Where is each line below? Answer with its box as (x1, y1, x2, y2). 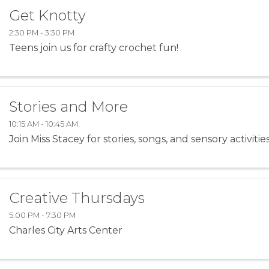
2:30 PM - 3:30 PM (9, 28, 75, 38)
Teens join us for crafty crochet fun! (9, 42, 179, 54)
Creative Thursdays (9, 189, 145, 207)
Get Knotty (9, 7, 86, 25)
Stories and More (9, 98, 128, 116)
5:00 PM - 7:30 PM (9, 210, 76, 220)
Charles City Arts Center (9, 224, 123, 236)
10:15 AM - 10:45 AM (9, 119, 79, 128)
